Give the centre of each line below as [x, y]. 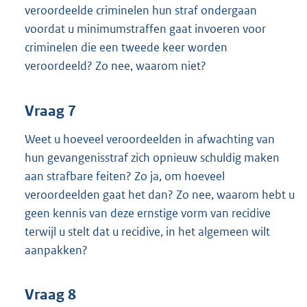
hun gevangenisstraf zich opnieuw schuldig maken [152, 157]
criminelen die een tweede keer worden [126, 48]
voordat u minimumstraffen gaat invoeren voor [145, 29]
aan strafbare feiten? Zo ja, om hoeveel [125, 176]
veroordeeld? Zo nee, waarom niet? [115, 66]
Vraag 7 [50, 111]
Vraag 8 [50, 295]
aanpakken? [56, 250]
